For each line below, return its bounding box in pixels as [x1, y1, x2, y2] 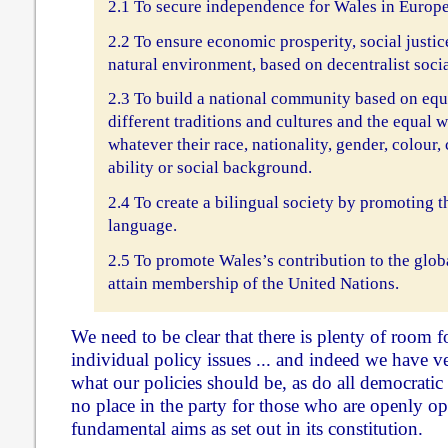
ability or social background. [107, 158, 312, 178]
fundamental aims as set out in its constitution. [70, 418, 423, 440]
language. [107, 216, 177, 236]
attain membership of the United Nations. [107, 273, 399, 293]
